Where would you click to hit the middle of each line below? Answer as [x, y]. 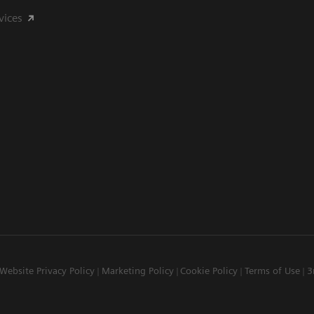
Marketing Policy [137, 270]
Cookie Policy [209, 270]
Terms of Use [272, 270]
